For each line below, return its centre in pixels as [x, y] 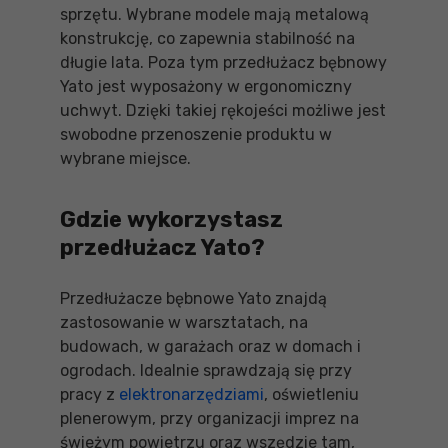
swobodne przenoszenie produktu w [196, 134]
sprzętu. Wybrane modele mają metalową [214, 14]
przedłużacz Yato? [162, 247]
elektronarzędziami [191, 394]
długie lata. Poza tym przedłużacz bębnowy [223, 62]
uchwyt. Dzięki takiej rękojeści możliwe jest [223, 110]
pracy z [89, 394]
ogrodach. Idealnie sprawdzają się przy [206, 370]
